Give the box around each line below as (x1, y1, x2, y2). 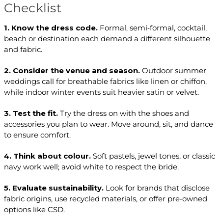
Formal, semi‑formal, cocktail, (97, 23, 207, 33)
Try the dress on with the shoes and (57, 109, 189, 118)
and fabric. (3, 45, 42, 55)
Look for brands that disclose (103, 183, 210, 193)
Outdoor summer (139, 66, 206, 76)
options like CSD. (3, 205, 65, 215)
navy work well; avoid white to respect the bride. (3, 162, 179, 172)
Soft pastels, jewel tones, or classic (90, 151, 215, 161)
